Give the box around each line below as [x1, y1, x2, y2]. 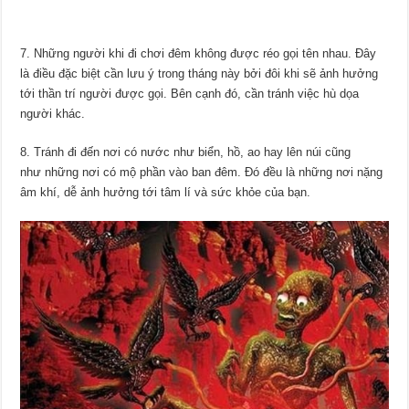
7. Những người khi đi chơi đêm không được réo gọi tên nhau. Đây [20, 47, 377, 61]
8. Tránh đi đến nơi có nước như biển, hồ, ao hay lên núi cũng [20, 145, 351, 160]
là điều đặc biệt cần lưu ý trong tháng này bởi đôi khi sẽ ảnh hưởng [20, 67, 379, 81]
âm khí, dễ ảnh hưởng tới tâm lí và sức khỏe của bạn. [20, 185, 311, 200]
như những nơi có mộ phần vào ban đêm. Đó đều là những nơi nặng [20, 165, 383, 180]
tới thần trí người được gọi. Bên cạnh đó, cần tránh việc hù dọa [20, 87, 360, 101]
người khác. [20, 107, 86, 121]
